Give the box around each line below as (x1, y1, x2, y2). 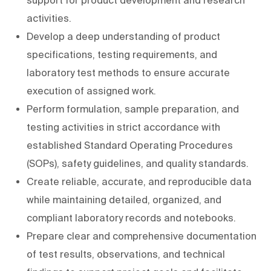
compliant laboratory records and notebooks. (27, 212, 236, 223)
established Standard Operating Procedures (27, 139, 233, 151)
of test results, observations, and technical (27, 248, 225, 260)
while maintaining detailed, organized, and (27, 194, 221, 205)
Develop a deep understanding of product (27, 30, 220, 42)
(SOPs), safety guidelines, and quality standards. (27, 157, 249, 169)
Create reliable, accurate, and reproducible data (27, 175, 252, 187)
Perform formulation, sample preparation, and (27, 103, 239, 114)
